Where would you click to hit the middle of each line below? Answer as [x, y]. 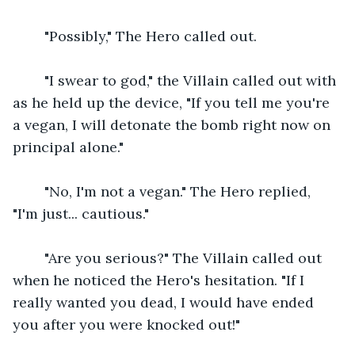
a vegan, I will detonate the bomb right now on [174, 124]
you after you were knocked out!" [126, 324]
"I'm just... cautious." [81, 213]
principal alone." [68, 147]
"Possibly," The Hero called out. [143, 36]
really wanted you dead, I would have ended [165, 302]
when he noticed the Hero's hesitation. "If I [160, 280]
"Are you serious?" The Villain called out [177, 258]
